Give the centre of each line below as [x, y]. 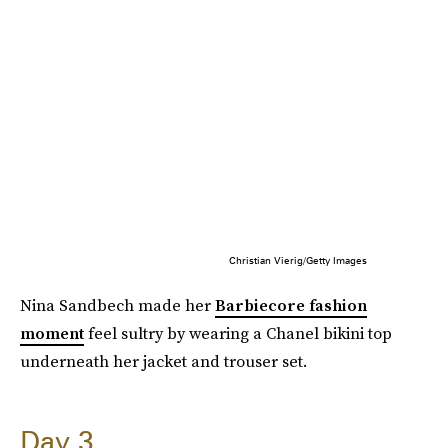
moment [52, 332]
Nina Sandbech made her [117, 304]
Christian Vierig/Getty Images [297, 259]
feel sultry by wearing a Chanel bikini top [238, 332]
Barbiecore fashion [291, 304]
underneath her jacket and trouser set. [163, 360]
